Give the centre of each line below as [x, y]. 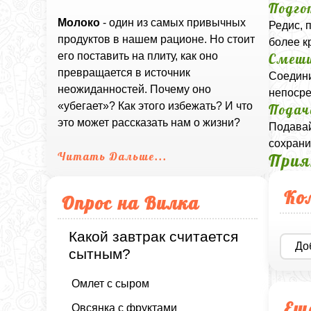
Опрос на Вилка [131, 203]
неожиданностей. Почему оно [135, 90]
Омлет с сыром [111, 283]
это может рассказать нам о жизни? [149, 123]
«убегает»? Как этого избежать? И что [155, 106]
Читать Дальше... [113, 157]
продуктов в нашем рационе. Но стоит [157, 40]
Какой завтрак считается [154, 237]
